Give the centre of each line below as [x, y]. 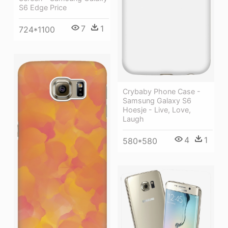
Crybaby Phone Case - [162, 91]
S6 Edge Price [43, 8]
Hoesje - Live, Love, [157, 109]
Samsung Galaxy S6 [157, 100]
